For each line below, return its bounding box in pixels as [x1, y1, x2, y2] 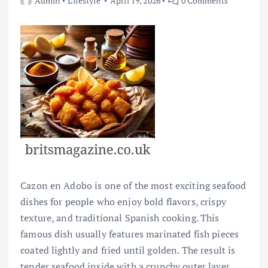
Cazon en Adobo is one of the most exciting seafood [20, 178, 246, 192]
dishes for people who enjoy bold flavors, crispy [20, 194, 226, 208]
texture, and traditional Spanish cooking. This [20, 211, 220, 224]
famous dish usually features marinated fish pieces [20, 227, 239, 240]
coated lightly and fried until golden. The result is [20, 243, 236, 257]
